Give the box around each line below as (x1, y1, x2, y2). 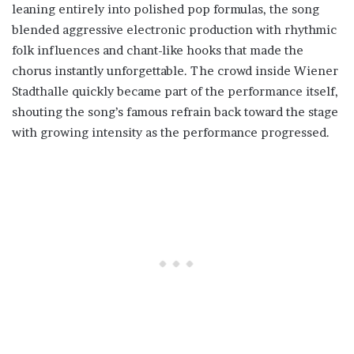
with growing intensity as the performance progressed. (12, 125, 330, 141)
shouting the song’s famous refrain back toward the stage (12, 104, 338, 120)
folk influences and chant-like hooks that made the (12, 43, 303, 58)
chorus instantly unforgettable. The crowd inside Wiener (12, 63, 338, 79)
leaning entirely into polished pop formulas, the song (12, 2, 319, 17)
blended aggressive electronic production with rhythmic (12, 22, 337, 38)
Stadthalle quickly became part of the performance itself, (12, 84, 338, 100)
